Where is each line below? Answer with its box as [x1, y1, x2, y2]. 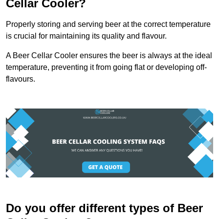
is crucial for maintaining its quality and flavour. [6, 31, 167, 40]
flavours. [6, 74, 35, 83]
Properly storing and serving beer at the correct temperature [6, 20, 211, 28]
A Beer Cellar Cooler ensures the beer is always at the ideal [6, 51, 212, 60]
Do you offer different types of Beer [6, 201, 203, 215]
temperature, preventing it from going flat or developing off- [6, 63, 207, 71]
